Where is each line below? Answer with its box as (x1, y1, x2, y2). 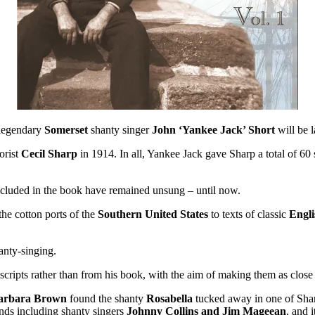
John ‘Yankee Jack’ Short (152, 123, 278, 136)
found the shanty (70, 292, 146, 304)
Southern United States (98, 207, 211, 220)
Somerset (44, 123, 91, 136)
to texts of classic (211, 207, 289, 220)
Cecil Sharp (21, 147, 80, 160)
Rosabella (146, 292, 195, 304)
